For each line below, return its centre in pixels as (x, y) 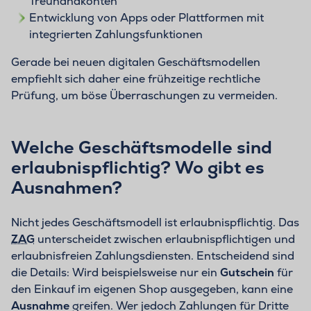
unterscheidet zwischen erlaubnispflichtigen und (165, 239)
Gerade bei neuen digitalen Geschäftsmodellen (136, 62)
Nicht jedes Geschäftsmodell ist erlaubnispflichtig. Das (155, 223)
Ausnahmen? (67, 188)
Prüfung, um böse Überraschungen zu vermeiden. (144, 96)
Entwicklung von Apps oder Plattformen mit (146, 18)
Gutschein (249, 273)
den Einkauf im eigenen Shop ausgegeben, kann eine (152, 289)
